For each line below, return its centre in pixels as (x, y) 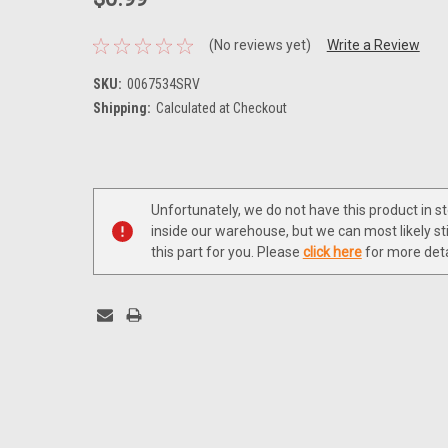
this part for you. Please (226, 251)
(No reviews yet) (259, 45)
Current (120, 184)
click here (332, 251)
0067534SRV (163, 83)
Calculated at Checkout (221, 107)
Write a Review (373, 45)
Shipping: (121, 107)
